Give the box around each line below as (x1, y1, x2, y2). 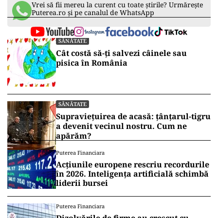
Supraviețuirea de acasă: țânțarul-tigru (56, 111, 211, 122)
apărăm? (56, 130, 91, 141)
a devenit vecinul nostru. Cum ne (56, 121, 187, 131)
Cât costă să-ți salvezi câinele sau (56, 48, 187, 58)
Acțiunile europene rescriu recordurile (56, 159, 209, 170)
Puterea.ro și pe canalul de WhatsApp (32, 8, 154, 17)
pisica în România (56, 57, 127, 68)
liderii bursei (56, 178, 108, 188)
